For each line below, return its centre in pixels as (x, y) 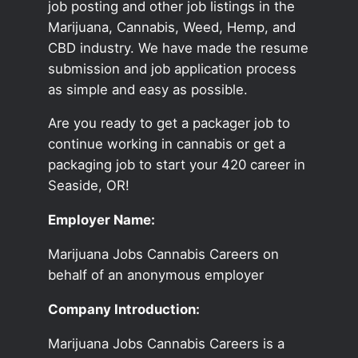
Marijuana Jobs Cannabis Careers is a (166, 343)
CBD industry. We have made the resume (178, 48)
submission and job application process (172, 68)
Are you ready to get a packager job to (169, 123)
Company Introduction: (123, 309)
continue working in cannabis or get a (166, 144)
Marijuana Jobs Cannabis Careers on (163, 254)
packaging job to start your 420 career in (176, 165)
